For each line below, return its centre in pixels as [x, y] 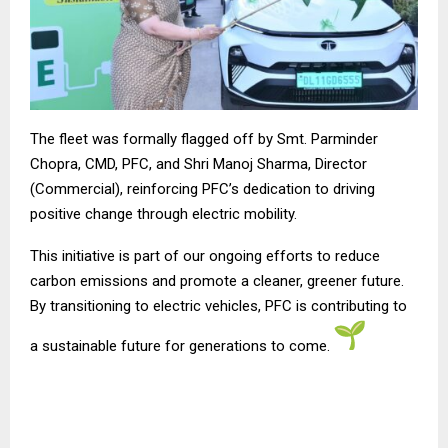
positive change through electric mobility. [163, 213]
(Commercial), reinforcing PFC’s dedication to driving [202, 188]
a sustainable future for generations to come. [182, 345]
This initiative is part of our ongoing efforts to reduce [205, 255]
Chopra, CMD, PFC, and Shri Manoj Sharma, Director [198, 163]
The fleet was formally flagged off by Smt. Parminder [204, 138]
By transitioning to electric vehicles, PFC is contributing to [218, 305]
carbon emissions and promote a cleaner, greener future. [217, 280]
